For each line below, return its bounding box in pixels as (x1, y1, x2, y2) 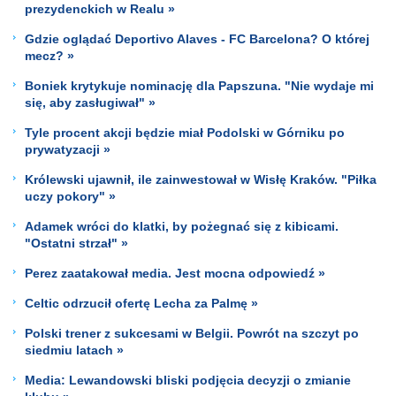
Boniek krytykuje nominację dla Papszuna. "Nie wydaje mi (25, 78, 374, 93)
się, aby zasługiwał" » (25, 95, 156, 110)
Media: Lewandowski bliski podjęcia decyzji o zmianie (25, 372, 351, 387)
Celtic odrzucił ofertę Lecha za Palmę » (25, 295, 258, 310)
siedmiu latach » (25, 342, 124, 357)
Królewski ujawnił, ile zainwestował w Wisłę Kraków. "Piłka (25, 171, 377, 187)
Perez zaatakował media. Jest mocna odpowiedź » (25, 265, 325, 280)
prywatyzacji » (25, 141, 110, 156)
